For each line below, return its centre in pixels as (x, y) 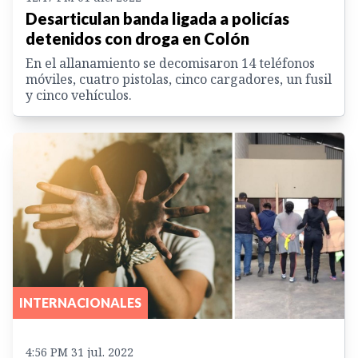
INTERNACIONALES (80, 303)
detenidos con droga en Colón (137, 38)
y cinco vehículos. (79, 95)
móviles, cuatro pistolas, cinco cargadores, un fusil (179, 79)
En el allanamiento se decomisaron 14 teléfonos (170, 63)
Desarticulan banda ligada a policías (157, 18)
